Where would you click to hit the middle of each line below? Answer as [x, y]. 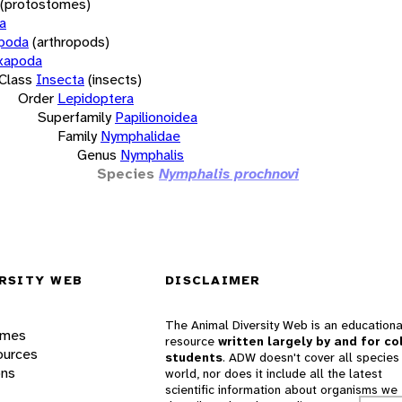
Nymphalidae [140, 135]
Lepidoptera [96, 98]
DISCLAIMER [213, 280]
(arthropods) [71, 41]
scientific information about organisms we [281, 390]
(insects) [115, 79]
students [194, 358]
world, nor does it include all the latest [274, 374]
